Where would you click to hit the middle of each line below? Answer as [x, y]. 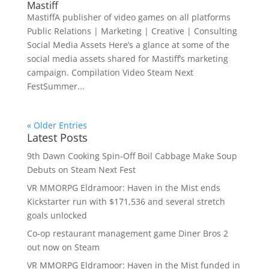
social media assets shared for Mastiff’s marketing [127, 58]
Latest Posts [57, 137]
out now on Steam [63, 247]
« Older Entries [57, 125]
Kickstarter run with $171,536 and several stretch [126, 201]
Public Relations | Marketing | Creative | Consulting [132, 31]
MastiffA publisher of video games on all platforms [128, 17]
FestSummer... [56, 86]
